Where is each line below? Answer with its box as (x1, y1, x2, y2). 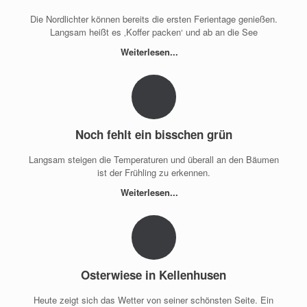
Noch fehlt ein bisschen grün (75, 126, 232, 143)
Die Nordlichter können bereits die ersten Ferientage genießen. (29, 12, 278, 25)
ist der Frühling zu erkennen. (97, 165, 210, 179)
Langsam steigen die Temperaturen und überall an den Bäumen (28, 152, 279, 166)
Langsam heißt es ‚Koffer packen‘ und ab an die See (49, 25, 258, 38)
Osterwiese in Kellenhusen (81, 267, 226, 284)
